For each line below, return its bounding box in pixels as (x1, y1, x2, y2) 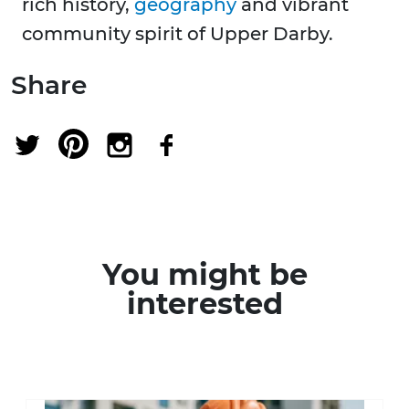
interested (126, 286, 283, 322)
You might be (101, 257, 308, 293)
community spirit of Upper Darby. (22, 23, 333, 46)
